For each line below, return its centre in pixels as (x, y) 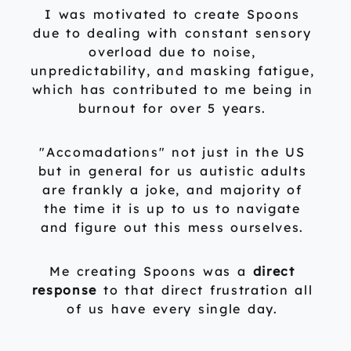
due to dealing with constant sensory (172, 33)
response (65, 290)
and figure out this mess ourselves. (172, 228)
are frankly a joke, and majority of (172, 190)
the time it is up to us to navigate (172, 209)
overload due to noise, (172, 52)
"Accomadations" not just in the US (172, 152)
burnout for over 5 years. (172, 109)
